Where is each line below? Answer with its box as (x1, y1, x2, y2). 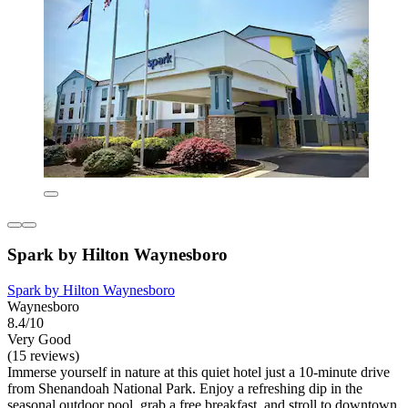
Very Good (7, 331, 71, 348)
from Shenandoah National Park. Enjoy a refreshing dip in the (7, 381, 362, 397)
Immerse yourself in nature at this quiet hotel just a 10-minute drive (7, 364, 390, 381)
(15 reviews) (7, 348, 79, 364)
